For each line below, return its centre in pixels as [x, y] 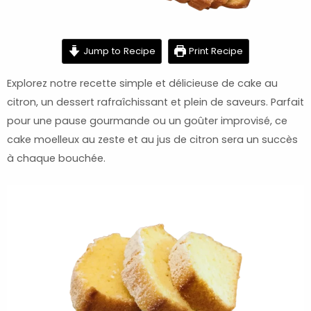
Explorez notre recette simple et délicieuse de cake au [142, 83]
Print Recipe [214, 51]
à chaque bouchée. [56, 158]
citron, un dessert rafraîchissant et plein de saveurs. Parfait [155, 102]
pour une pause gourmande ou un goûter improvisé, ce [147, 120]
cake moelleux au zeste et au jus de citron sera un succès [152, 139]
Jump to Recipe [118, 51]
